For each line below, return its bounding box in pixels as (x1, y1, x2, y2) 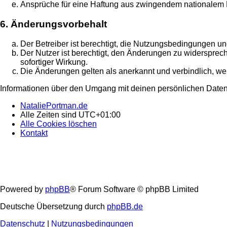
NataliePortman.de (20, 101, 88, 110)
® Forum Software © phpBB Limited (70, 185, 199, 194)
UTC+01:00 (79, 110, 121, 119)
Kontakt (20, 128, 48, 137)
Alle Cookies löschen (20, 119, 97, 128)
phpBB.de (107, 202, 143, 211)
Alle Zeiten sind (20, 110, 79, 119)
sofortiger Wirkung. (20, 57, 88, 66)
